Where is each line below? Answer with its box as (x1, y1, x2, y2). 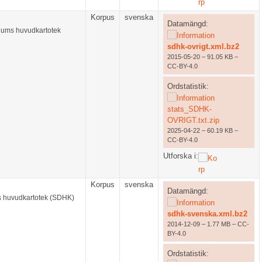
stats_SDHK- (167, 104, 212, 113)
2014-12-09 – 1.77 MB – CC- (167, 220, 249, 227)
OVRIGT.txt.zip (167, 115, 219, 125)
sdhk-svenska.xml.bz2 (167, 209, 247, 218)
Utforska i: (163, 151, 198, 161)
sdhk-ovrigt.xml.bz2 (167, 42, 239, 51)
